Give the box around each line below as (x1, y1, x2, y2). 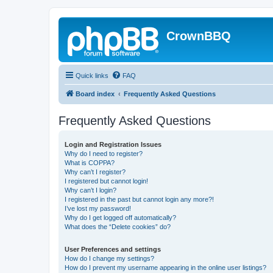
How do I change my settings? (65, 255, 154, 262)
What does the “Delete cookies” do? (65, 223, 171, 230)
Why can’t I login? (65, 186, 116, 194)
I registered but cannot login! (65, 177, 148, 185)
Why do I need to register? (65, 150, 143, 157)
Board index (76, 90, 115, 97)
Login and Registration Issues (65, 141, 161, 148)
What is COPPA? (65, 159, 115, 166)
